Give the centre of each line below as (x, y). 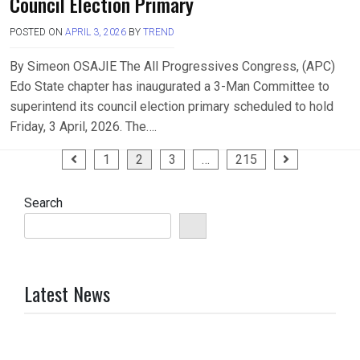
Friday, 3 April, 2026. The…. (83, 126)
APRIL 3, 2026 (96, 32)
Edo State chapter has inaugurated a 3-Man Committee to (170, 86)
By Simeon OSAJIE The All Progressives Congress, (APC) (172, 66)
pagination (49, 183)
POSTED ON (37, 32)
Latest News (67, 293)
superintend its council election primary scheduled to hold (172, 106)
